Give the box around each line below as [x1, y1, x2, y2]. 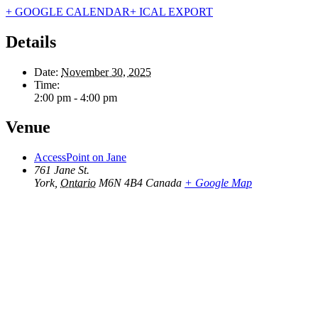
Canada [146, 177, 182, 190]
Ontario [60, 177, 96, 190]
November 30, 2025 [61, 65, 151, 78]
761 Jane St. [34, 164, 89, 177]
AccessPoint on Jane [34, 151, 126, 164]
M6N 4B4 [99, 177, 143, 190]
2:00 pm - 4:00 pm [34, 91, 117, 104]
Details [6, 32, 56, 51]
